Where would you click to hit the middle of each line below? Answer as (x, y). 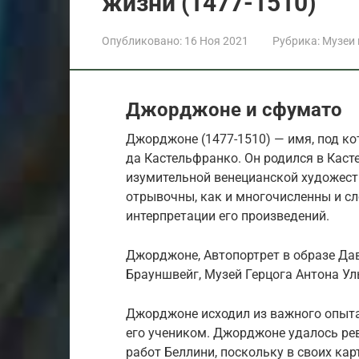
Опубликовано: (142, 40)
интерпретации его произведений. (228, 216)
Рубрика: (296, 40)
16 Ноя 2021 (216, 40)
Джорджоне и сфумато (234, 109)
